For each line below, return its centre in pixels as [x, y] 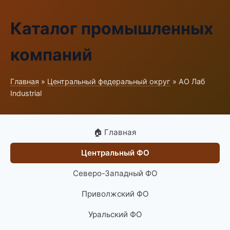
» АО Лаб [188, 81]
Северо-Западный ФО [115, 173]
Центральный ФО [115, 153]
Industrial [26, 93]
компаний [51, 55]
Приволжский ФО [115, 194]
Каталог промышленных [112, 28]
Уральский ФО [115, 214]
